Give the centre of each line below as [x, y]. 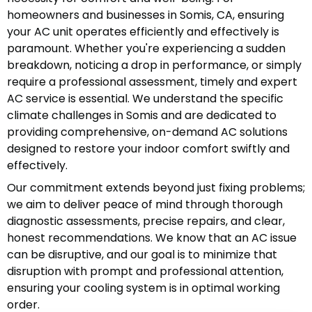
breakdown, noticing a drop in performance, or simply [154, 65]
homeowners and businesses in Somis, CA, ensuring [146, 15]
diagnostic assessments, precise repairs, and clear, [146, 221]
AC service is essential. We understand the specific [145, 99]
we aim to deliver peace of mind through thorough [145, 205]
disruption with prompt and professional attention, [145, 272]
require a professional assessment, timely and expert [152, 82]
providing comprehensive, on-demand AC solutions [147, 132]
